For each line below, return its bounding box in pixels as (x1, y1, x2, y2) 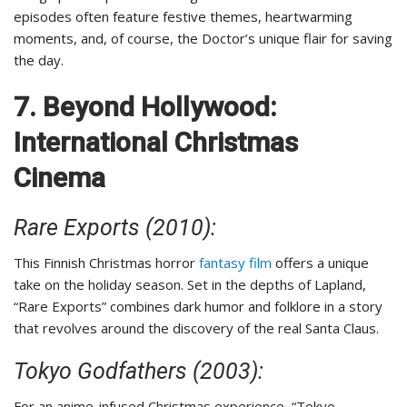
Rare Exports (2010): (14, 214, 216, 242)
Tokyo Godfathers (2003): (14, 358, 263, 385)
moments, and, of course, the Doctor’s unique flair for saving (14, 29, 392, 48)
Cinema (14, 162, 105, 194)
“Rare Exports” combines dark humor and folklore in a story (14, 297, 382, 316)
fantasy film (199, 253, 272, 273)
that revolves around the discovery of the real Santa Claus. (14, 319, 379, 338)
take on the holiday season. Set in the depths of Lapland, (14, 275, 366, 294)
